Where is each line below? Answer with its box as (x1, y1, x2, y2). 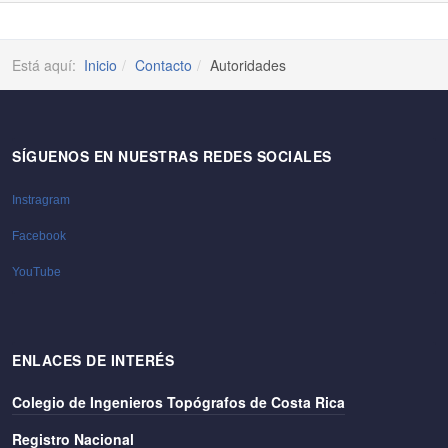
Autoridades (210, 55, 286, 75)
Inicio (84, 55, 117, 75)
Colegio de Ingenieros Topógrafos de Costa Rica (12, 392, 345, 412)
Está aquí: (12, 55, 84, 75)
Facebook (12, 229, 66, 243)
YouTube (12, 265, 61, 279)
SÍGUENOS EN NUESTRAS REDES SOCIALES (12, 146, 332, 166)
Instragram (12, 193, 70, 207)
